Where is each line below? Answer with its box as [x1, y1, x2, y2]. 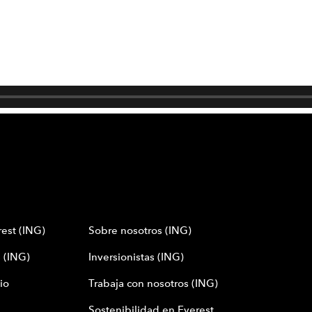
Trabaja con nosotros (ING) [88, 277, 218, 290]
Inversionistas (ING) [88, 251, 184, 264]
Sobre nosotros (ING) [88, 224, 192, 237]
